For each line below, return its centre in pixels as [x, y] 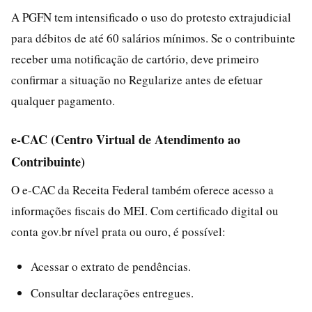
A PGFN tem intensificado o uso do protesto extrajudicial [151, 17]
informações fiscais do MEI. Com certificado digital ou [145, 210]
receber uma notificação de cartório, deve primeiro [135, 58]
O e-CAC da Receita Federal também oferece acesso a [142, 189]
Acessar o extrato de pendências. [111, 266]
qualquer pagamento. [63, 100]
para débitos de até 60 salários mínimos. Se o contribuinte [153, 38]
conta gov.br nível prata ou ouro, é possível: [118, 231]
